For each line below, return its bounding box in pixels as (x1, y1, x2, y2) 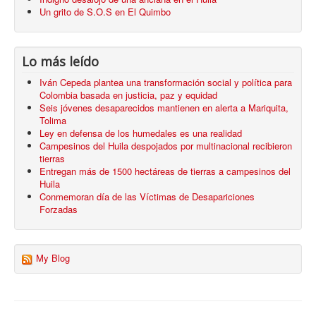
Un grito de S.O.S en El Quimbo (39, 4, 171, 18)
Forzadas (39, 202, 78, 216)
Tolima (39, 113, 66, 127)
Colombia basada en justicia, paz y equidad (39, 87, 217, 102)
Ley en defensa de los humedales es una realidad (39, 126, 242, 140)
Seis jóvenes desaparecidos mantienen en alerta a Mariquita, (39, 100, 288, 114)
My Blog (36, 250, 70, 265)
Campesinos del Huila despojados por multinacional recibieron (39, 138, 292, 152)
